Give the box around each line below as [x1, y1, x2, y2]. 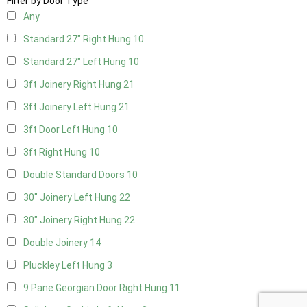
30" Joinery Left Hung [23, 192, 119, 204]
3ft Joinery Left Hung [23, 101, 119, 113]
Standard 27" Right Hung [23, 34, 133, 45]
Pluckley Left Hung [23, 260, 107, 271]
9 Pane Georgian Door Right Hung [23, 282, 169, 294]
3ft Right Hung [23, 147, 89, 158]
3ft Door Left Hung [23, 124, 107, 136]
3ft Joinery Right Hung [23, 79, 123, 90]
